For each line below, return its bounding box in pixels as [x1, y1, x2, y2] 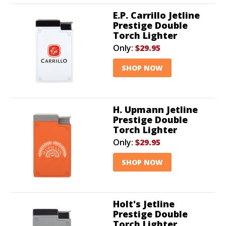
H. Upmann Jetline [113, 103, 198, 116]
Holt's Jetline [113, 197, 175, 210]
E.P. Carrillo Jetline [113, 9, 200, 21]
